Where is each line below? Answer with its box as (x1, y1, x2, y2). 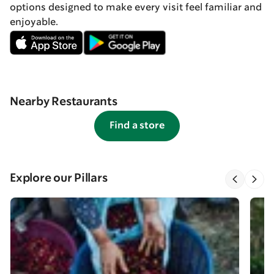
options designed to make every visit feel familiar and (10, 2, 262, 12)
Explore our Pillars (10, 172, 108, 184)
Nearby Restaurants (10, 96, 117, 108)
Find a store (109, 120, 165, 130)
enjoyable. (10, 17, 58, 27)
